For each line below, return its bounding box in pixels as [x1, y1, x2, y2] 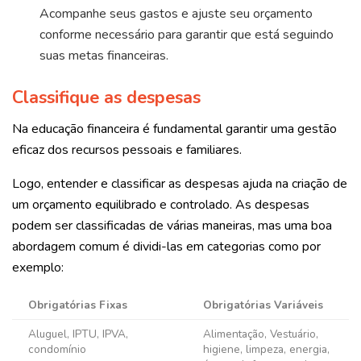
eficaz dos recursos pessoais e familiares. [12, 141, 242, 160]
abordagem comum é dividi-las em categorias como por [12, 238, 321, 256]
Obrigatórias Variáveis [203, 297, 323, 313]
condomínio [28, 342, 86, 358]
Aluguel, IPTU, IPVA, [28, 326, 128, 342]
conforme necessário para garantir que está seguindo [39, 26, 334, 44]
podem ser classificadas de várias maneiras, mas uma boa [12, 217, 332, 235]
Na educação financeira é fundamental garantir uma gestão [12, 120, 337, 139]
